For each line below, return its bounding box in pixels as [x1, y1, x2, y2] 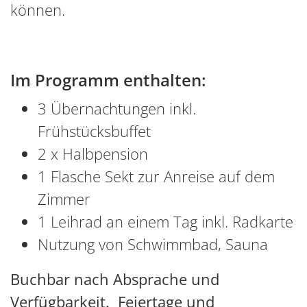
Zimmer [38, 188, 90, 209]
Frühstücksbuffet [38, 120, 151, 141]
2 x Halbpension [38, 143, 148, 164]
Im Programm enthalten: [10, 68, 206, 91]
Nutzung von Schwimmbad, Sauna [38, 233, 272, 254]
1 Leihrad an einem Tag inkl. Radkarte [38, 210, 293, 232]
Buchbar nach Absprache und [10, 268, 219, 289]
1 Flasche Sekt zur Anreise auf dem [38, 165, 275, 186]
